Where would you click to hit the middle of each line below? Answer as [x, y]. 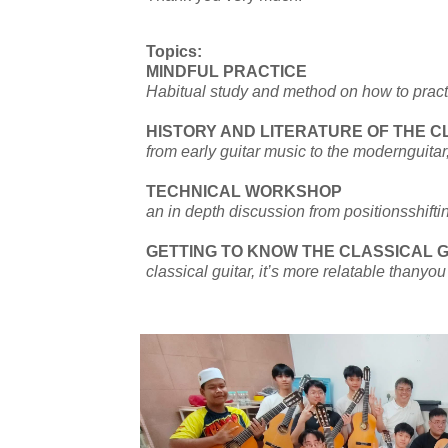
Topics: [174, 51]
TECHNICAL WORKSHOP [244, 191]
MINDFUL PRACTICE [226, 71]
